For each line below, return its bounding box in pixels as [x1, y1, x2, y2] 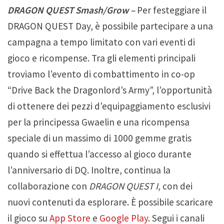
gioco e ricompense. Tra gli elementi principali [7, 51, 195, 64]
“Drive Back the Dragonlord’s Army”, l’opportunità [7, 83, 212, 96]
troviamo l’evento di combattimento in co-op [7, 67, 195, 80]
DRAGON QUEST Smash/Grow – [7, 3, 135, 16]
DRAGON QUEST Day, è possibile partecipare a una [7, 19, 213, 32]
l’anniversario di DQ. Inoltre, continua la [7, 163, 170, 176]
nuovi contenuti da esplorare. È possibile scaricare [7, 195, 213, 208]
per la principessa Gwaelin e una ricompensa [7, 115, 189, 128]
